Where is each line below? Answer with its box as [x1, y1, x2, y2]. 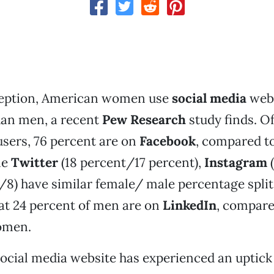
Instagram [204, 154, 267, 171]
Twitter [10, 154, 58, 171]
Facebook [139, 133, 196, 149]
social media [171, 90, 246, 106]
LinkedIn [162, 197, 217, 213]
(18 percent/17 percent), [57, 154, 204, 171]
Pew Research [102, 111, 186, 128]
